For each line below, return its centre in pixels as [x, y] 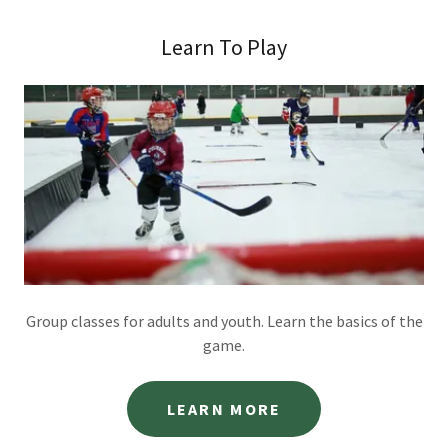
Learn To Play [224, 47]
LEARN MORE [224, 409]
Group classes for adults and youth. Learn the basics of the [224, 321]
